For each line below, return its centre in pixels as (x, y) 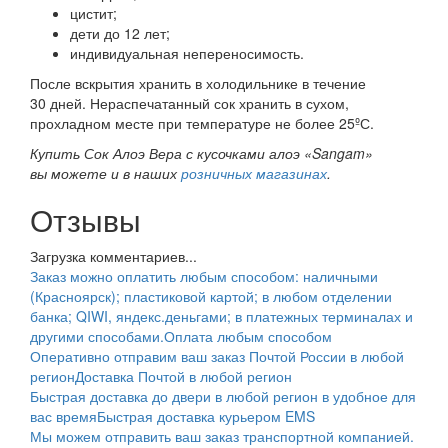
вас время (63, 415)
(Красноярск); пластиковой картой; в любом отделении (211, 295)
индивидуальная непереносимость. (187, 52)
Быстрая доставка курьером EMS (206, 415)
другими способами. (97, 335)
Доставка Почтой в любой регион (183, 375)
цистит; (93, 12)
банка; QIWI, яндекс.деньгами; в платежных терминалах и (221, 315)
